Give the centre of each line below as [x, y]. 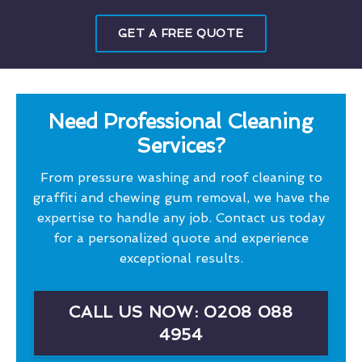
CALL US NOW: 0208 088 [181, 311]
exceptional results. [181, 258]
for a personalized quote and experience [181, 238]
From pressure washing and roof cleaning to [181, 177]
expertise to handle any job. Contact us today [181, 217]
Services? [181, 145]
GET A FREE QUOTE [181, 33]
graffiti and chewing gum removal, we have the [181, 197]
